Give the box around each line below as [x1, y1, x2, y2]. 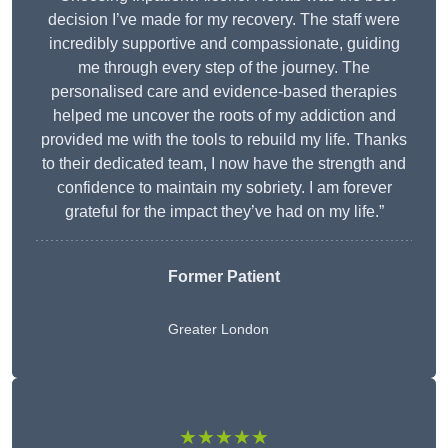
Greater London [168, 321, 269, 338]
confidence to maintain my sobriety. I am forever [56, 179, 392, 197]
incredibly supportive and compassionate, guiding [48, 35, 400, 53]
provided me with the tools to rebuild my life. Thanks [41, 131, 407, 149]
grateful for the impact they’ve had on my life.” [64, 203, 384, 221]
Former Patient [168, 268, 280, 286]
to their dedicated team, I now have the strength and [42, 155, 406, 173]
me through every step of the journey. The [78, 59, 370, 77]
